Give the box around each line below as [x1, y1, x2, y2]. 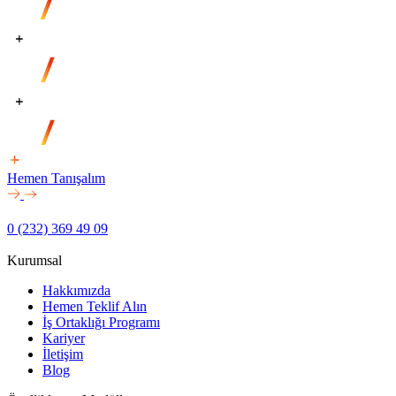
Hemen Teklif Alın [42, 298, 147, 314]
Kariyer [42, 330, 85, 346]
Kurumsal [7, 252, 62, 268]
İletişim [42, 346, 83, 362]
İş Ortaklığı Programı [42, 314, 160, 330]
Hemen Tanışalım [7, 170, 105, 186]
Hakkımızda [42, 282, 110, 298]
